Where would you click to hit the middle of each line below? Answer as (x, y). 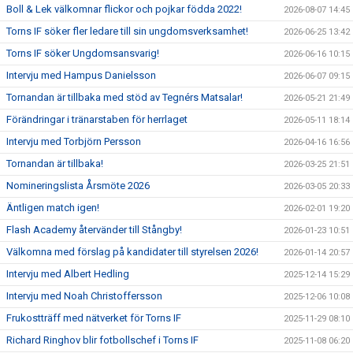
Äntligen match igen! (53, 208)
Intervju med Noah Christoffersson (84, 296)
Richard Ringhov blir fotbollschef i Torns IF (102, 340)
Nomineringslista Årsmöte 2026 (78, 186)
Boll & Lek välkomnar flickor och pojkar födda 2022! (124, 9)
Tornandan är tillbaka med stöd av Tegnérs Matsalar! (124, 98)
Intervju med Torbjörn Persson (74, 142)
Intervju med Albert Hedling (68, 274)
